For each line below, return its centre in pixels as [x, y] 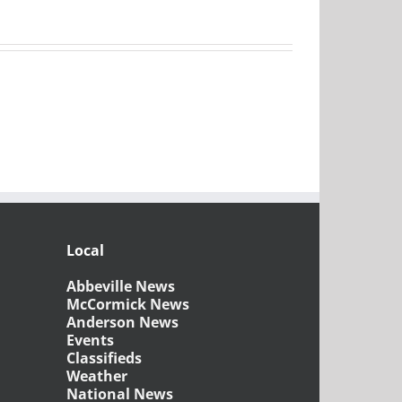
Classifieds [104, 358]
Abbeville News [120, 286]
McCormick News [127, 304]
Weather [96, 376]
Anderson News [122, 322]
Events [90, 340]
